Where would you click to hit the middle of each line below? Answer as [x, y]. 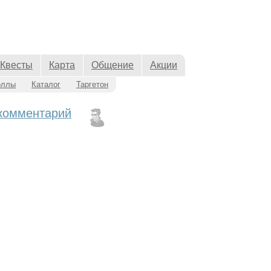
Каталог [46, 84]
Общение [113, 65]
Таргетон [92, 84]
